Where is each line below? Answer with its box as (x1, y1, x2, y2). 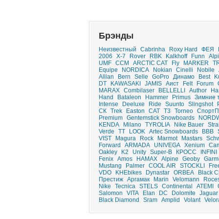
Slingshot (188, 101, 213, 108)
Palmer (126, 162, 145, 169)
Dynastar (146, 169, 170, 176)
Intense (99, 101, 118, 108)
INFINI (200, 149, 217, 155)
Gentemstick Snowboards (127, 114, 195, 121)
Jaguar (199, 190, 218, 197)
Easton (126, 108, 145, 114)
